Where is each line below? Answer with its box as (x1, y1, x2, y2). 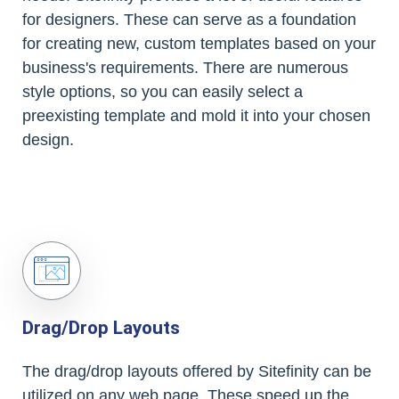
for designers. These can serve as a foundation (22, 11, 356, 28)
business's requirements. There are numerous (22, 59, 348, 77)
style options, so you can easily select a (22, 83, 303, 101)
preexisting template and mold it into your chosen (22, 107, 370, 125)
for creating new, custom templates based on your (22, 35, 376, 53)
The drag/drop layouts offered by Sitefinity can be (22, 362, 371, 380)
